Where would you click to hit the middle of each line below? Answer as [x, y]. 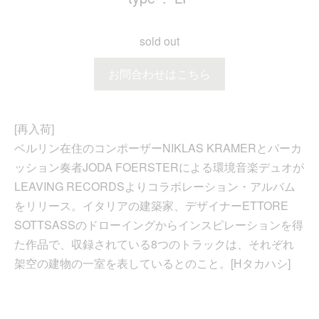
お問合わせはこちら [159, 74]
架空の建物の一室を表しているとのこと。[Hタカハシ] [152, 263]
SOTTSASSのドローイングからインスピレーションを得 [159, 225]
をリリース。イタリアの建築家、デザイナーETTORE [151, 206]
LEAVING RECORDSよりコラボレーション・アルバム [155, 187]
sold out [159, 41]
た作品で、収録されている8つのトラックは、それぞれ [154, 244]
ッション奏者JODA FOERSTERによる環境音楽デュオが [159, 167]
